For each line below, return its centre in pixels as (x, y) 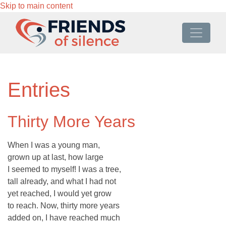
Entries (39, 90)
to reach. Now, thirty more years (64, 206)
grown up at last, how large (55, 157)
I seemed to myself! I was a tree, (64, 169)
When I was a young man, (54, 145)
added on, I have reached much (64, 218)
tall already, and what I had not (62, 182)
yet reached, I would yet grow (60, 194)
